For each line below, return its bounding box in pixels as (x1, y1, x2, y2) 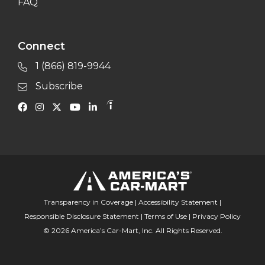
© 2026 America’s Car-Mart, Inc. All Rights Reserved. (43, 225, 222, 235)
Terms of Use (144, 211, 187, 221)
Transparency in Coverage (44, 197, 133, 206)
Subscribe (33, 80, 83, 92)
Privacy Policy (192, 211, 241, 221)
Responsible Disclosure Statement (24, 211, 139, 221)
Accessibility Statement (138, 197, 218, 206)
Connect (18, 40, 65, 53)
